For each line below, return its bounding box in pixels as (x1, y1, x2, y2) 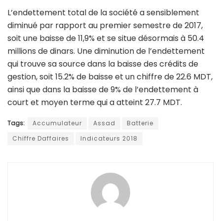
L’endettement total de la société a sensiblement (7, 7, 199, 19)
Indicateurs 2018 (80, 134, 138, 143)
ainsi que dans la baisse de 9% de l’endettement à (7, 84, 198, 96)
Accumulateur (33, 119, 82, 128)
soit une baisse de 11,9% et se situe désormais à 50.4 (7, 33, 204, 44)
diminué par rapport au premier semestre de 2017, (7, 20, 203, 32)
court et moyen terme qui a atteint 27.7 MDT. (7, 97, 182, 109)
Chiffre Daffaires (12, 134, 69, 143)
